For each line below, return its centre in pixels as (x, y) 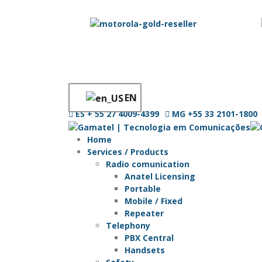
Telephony (128, 225)
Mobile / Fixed (154, 201)
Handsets (145, 250)
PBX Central (149, 237)
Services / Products (128, 151)
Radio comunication (148, 164)
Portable (143, 188)
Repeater (144, 213)
